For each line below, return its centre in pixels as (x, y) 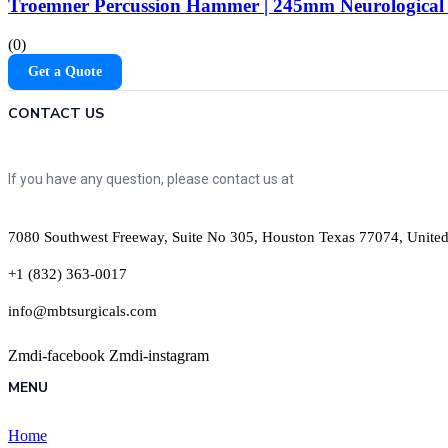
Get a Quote (65, 72)
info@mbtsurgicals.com (82, 311)
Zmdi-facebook (56, 356)
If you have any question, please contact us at (151, 179)
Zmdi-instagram (159, 356)
